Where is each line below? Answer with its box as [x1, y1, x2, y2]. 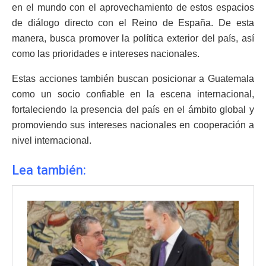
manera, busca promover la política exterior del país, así [12, 33, 254, 44]
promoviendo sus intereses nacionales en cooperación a [12, 120, 254, 131]
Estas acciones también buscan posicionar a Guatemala [12, 74, 254, 84]
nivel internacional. [12, 135, 91, 146]
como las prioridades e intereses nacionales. [12, 49, 199, 59]
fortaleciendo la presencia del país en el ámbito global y [12, 104, 254, 115]
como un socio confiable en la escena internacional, [12, 89, 254, 100]
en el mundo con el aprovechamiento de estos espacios [12, 2, 254, 13]
